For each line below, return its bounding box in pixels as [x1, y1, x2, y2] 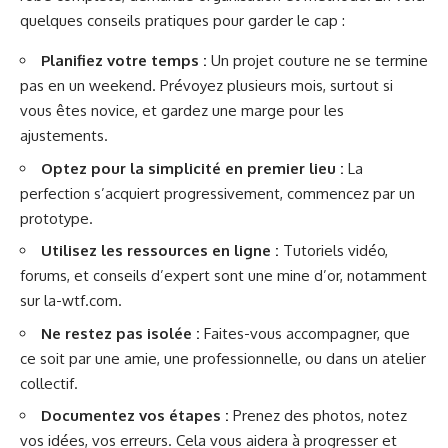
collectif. [20, 373, 78, 393]
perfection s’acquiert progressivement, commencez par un [20, 183, 415, 203]
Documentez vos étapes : [41, 406, 229, 425]
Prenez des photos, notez [229, 406, 407, 425]
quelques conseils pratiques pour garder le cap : [20, 11, 345, 30]
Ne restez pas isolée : [41, 323, 200, 343]
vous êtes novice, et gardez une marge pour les [20, 101, 344, 120]
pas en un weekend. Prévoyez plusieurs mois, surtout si [20, 76, 393, 95]
